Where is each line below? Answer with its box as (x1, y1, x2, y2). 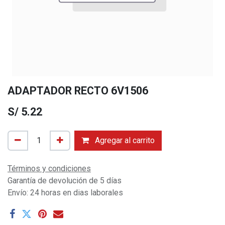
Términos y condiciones (8, 164, 91, 173)
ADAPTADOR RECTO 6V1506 (8, 84, 148, 97)
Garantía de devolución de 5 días (8, 176, 122, 185)
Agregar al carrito (93, 136, 155, 145)
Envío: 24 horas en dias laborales (8, 188, 123, 197)
